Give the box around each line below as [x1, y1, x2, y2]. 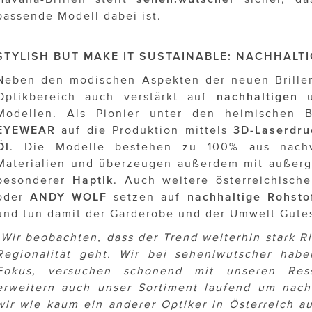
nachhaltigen [216, 90, 298, 103]
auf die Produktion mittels [56, 123, 234, 136]
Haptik [72, 173, 114, 187]
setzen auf [107, 190, 187, 203]
